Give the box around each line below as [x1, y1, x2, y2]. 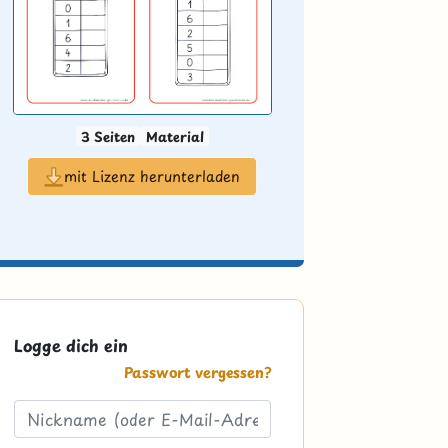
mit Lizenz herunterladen [64, 165, 241, 188]
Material [145, 126, 204, 146]
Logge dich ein [14, 333, 129, 358]
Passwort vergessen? [123, 361, 271, 384]
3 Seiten [81, 126, 136, 146]
